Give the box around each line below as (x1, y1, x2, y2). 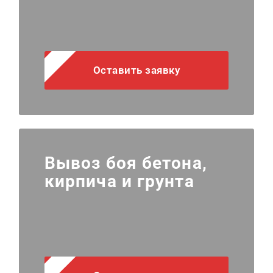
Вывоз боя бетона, (44, 152, 207, 173)
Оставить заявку (93, 64, 180, 77)
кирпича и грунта (44, 171, 194, 191)
